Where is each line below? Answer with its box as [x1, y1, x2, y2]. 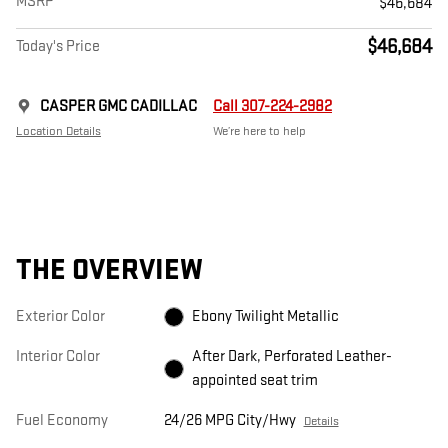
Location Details [16, 122, 101, 139]
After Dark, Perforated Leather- [191, 346, 392, 366]
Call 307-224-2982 [213, 96, 332, 116]
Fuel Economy [16, 410, 108, 430]
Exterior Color [16, 306, 105, 326]
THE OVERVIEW [16, 252, 203, 288]
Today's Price [16, 36, 100, 56]
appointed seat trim [191, 370, 318, 390]
